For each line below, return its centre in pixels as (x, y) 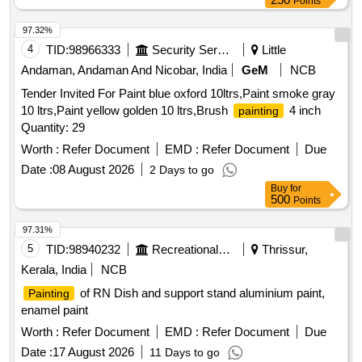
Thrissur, (283, 250)
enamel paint (55, 310)
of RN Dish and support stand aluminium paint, (201, 293)
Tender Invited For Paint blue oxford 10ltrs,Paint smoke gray (178, 94)
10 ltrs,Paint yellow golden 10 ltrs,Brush (126, 111)
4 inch (303, 111)
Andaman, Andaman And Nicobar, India (124, 70)
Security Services (223, 50)
